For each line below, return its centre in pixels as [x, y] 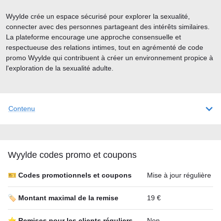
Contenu [22, 109]
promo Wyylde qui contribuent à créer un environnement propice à [110, 58]
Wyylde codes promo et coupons [72, 155]
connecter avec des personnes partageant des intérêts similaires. [108, 27]
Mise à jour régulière [179, 175]
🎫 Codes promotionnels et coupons [70, 175]
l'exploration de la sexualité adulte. [60, 68]
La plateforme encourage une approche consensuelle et [93, 37]
